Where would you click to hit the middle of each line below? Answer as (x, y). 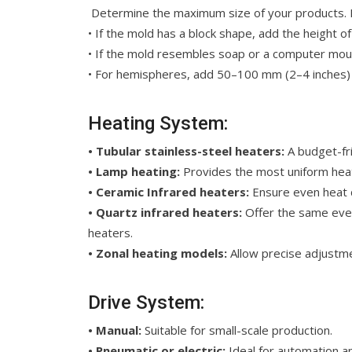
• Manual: (115, 330)
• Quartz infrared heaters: (165, 212)
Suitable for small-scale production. (237, 330)
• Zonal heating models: (158, 253)
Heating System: (158, 123)
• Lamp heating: (134, 171)
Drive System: (146, 302)
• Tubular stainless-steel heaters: (186, 151)
